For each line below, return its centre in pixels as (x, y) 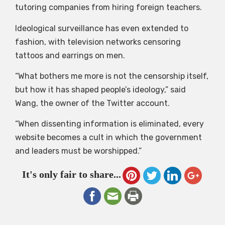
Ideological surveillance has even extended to (102, 28)
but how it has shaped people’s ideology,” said (100, 90)
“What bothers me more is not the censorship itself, (112, 76)
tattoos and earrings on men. (70, 55)
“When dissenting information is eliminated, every (109, 124)
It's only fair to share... (71, 174)
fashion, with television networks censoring (98, 42)
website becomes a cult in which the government (108, 138)
